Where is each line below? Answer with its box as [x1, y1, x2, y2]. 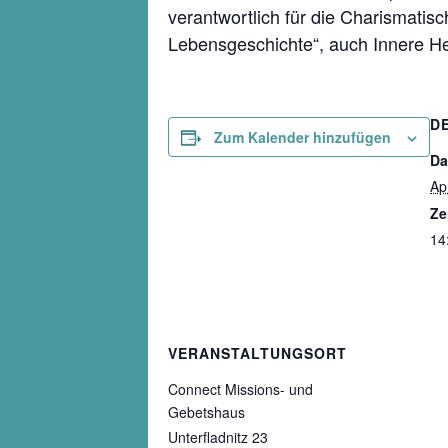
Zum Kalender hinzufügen [214, 127, 391, 147]
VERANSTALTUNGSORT [168, 343, 347, 363]
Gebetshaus [168, 402, 245, 422]
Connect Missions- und [168, 379, 313, 399]
